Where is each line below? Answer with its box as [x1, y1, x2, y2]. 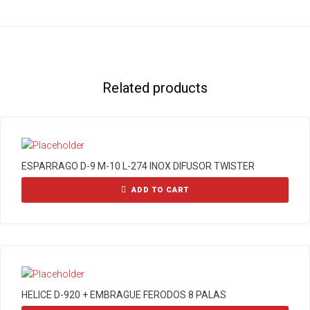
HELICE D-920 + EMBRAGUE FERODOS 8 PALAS [21, 289, 226, 300]
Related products [102, 80, 208, 96]
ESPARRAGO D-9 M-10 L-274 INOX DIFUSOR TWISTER [21, 161, 255, 172]
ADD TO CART [131, 185, 189, 194]
